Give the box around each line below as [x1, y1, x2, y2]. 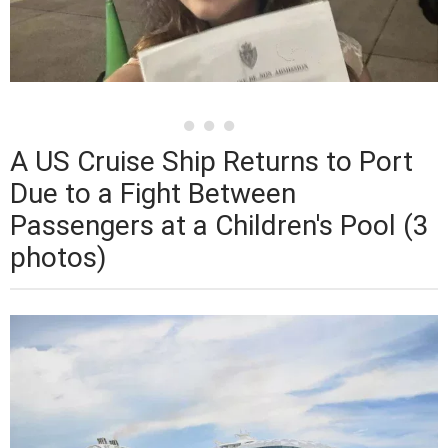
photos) [10, 240, 107, 274]
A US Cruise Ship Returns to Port [10, 144, 413, 178]
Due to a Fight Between [10, 176, 296, 210]
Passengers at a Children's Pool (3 [10, 208, 429, 242]
